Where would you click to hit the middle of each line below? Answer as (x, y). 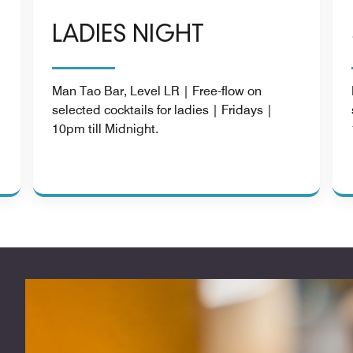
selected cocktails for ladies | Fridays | (162, 110)
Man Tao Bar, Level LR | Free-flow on (157, 91)
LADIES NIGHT (128, 35)
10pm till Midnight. (105, 128)
